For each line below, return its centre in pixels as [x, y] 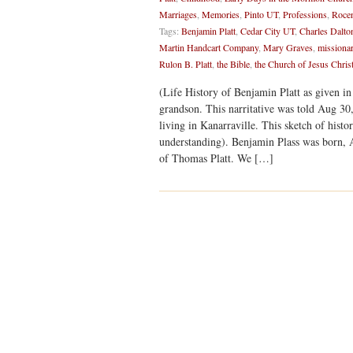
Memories [221, 14]
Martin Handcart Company [209, 47]
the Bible [233, 64]
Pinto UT [261, 14]
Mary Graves [288, 47]
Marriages [178, 14]
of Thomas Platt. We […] [216, 158]
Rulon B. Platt [186, 64]
